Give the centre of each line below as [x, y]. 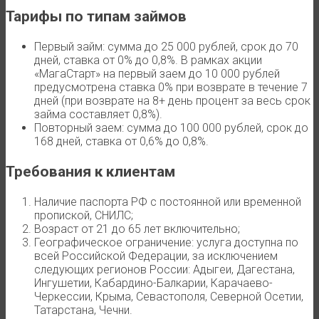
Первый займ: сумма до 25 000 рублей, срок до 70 [166, 46]
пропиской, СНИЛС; [84, 215]
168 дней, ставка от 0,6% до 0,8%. [121, 141]
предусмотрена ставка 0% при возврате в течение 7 [171, 87]
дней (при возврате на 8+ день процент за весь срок [172, 100]
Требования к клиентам [90, 171]
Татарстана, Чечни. [83, 310]
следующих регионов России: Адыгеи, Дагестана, [164, 269]
